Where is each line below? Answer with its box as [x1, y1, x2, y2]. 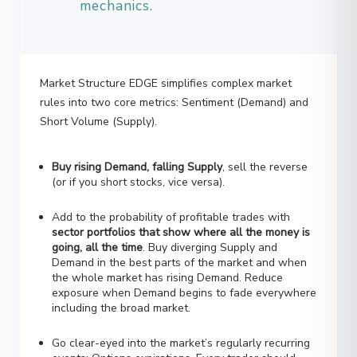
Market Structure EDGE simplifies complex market [40, 47, 292, 63]
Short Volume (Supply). [40, 85, 157, 101]
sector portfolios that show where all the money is [52, 196, 310, 212]
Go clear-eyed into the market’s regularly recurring [52, 307, 310, 323]
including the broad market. [52, 272, 190, 288]
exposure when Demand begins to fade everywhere [52, 257, 316, 273]
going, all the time [52, 211, 143, 227]
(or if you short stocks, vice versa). [52, 146, 225, 162]
